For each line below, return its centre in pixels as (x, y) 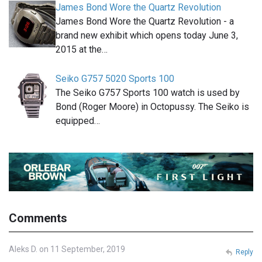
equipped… (78, 121)
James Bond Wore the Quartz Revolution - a (145, 22)
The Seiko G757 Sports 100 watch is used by (148, 93)
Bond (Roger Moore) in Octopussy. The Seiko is (152, 107)
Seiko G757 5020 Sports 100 (115, 79)
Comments (38, 218)
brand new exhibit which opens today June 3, (147, 36)
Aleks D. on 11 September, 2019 (67, 249)
